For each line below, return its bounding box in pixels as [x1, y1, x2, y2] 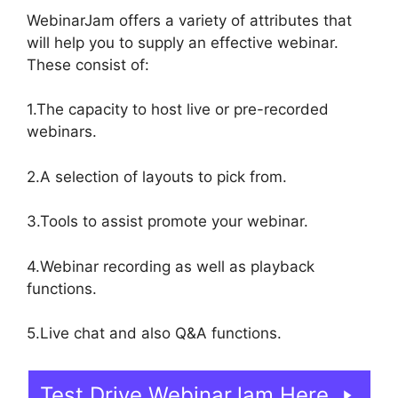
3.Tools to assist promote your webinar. [27, 212, 308, 231]
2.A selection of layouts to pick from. [27, 167, 287, 186]
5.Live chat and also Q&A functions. [27, 324, 282, 343]
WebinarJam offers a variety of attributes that [27, 11, 352, 29]
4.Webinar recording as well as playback [27, 257, 314, 275]
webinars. [27, 123, 97, 141]
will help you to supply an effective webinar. [27, 33, 338, 52]
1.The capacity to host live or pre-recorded [27, 100, 329, 119]
